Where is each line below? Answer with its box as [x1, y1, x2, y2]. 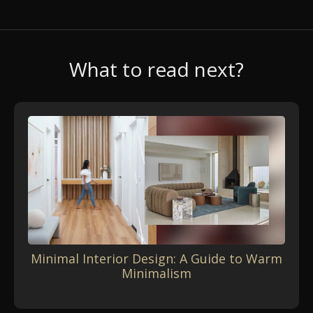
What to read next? [69, 56, 244, 83]
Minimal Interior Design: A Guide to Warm [31, 250, 282, 268]
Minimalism [122, 265, 191, 282]
